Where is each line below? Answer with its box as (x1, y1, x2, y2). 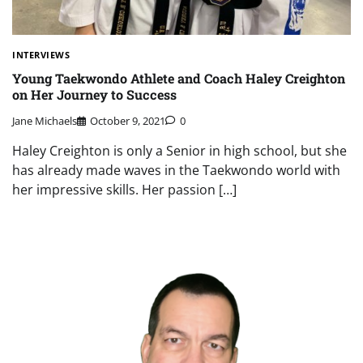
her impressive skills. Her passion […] (12, 181, 237, 199)
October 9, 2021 (90, 113, 165, 129)
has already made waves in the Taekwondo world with (12, 161, 340, 180)
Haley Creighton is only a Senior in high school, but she (12, 142, 347, 160)
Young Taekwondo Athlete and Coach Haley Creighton (12, 69, 345, 87)
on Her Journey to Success (12, 85, 177, 103)
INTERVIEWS (12, 49, 70, 62)
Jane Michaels (12, 113, 77, 129)
